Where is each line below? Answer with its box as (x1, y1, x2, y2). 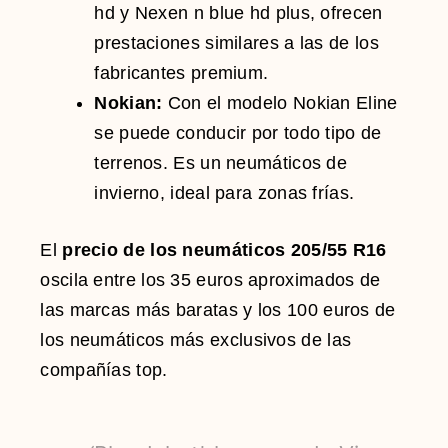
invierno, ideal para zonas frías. (94, 182, 355, 203)
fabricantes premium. (94, 62, 269, 83)
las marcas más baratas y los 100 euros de (40, 299, 396, 320)
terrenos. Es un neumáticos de (94, 152, 348, 173)
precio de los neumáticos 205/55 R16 (62, 239, 387, 260)
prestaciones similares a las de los (94, 32, 379, 53)
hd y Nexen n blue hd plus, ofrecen (94, 2, 383, 23)
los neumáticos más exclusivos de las (40, 329, 352, 350)
